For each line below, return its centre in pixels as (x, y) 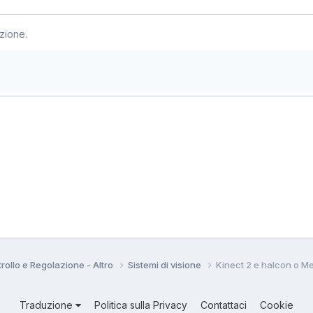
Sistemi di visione (166, 264)
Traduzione (48, 305)
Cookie (277, 305)
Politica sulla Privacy (141, 305)
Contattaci (224, 305)
